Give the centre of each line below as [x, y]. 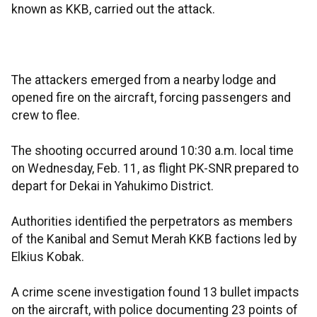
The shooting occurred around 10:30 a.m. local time [152, 151]
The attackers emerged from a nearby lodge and [144, 80]
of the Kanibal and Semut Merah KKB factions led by [154, 240]
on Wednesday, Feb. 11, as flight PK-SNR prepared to [155, 169]
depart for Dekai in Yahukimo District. [113, 186]
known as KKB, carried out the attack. [113, 10]
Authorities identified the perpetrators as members [152, 222]
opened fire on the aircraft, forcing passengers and [151, 98]
